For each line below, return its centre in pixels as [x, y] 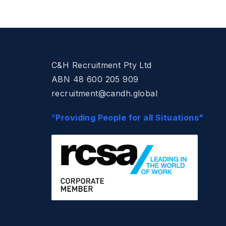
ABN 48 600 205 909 [95, 79]
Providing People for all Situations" [130, 117]
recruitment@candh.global [105, 93]
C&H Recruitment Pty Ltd [102, 65]
